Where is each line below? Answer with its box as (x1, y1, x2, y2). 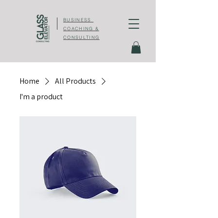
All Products (55, 76, 96, 87)
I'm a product (19, 91, 63, 102)
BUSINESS (63, 17, 94, 22)
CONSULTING (63, 35, 100, 40)
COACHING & (63, 26, 99, 31)
